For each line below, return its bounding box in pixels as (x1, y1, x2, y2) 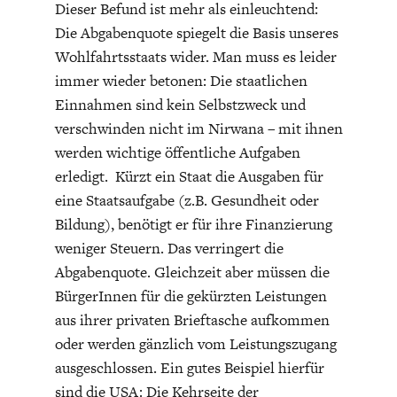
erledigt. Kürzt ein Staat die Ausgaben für (54, 166, 323, 188)
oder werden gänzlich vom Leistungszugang (54, 333, 337, 355)
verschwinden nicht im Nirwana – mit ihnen (54, 118, 343, 140)
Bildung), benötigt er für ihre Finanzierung (54, 214, 332, 236)
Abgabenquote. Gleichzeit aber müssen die (54, 261, 330, 284)
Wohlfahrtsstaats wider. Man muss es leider (54, 46, 337, 68)
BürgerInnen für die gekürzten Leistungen (54, 285, 327, 307)
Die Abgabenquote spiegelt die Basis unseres (54, 22, 339, 44)
